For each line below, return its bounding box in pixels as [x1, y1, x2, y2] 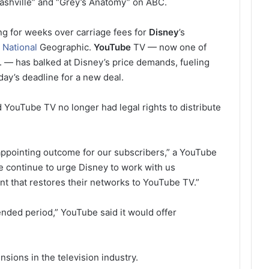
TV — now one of [131, 41, 207, 53]
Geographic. [37, 41, 94, 53]
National [2, 41, 38, 53]
